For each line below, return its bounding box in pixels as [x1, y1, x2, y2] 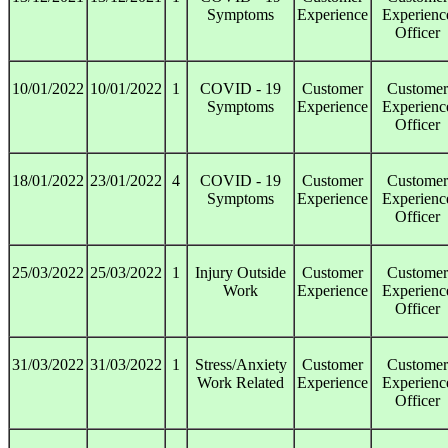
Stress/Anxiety [194, 356, 287, 374]
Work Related [197, 374, 284, 392]
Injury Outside [195, 264, 286, 282]
